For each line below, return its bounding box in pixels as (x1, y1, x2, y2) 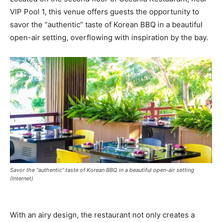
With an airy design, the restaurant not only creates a (10, 210, 195, 220)
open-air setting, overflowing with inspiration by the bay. (10, 32, 208, 42)
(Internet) (10, 174, 33, 182)
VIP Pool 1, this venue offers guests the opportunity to (10, 6, 199, 16)
